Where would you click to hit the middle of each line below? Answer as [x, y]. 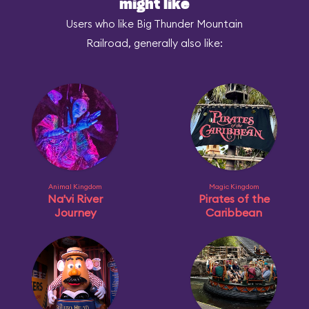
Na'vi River [75, 199]
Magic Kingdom [234, 187]
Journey [75, 212]
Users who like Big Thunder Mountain [154, 24]
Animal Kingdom [75, 187]
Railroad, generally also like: [154, 43]
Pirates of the [234, 199]
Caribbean [234, 212]
